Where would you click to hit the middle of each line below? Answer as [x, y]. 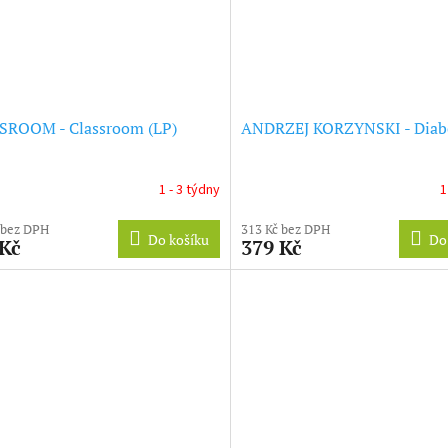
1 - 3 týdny [189, 190]
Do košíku [178, 239]
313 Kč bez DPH [285, 228]
